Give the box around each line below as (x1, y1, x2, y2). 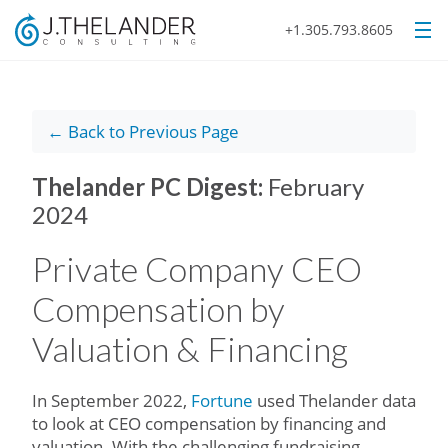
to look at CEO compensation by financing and (32, 412, 386, 435)
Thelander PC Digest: (32, 172, 268, 201)
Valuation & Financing (32, 328, 348, 369)
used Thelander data (253, 389, 416, 412)
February (268, 172, 364, 201)
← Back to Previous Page (47, 120, 239, 143)
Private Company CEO (32, 248, 362, 289)
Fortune (191, 389, 253, 412)
